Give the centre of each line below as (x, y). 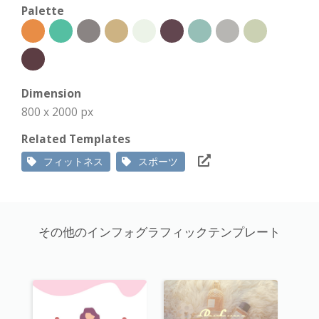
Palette (43, 11)
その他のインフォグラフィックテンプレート (159, 232)
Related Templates (76, 139)
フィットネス (73, 162)
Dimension (51, 94)
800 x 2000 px (57, 112)
